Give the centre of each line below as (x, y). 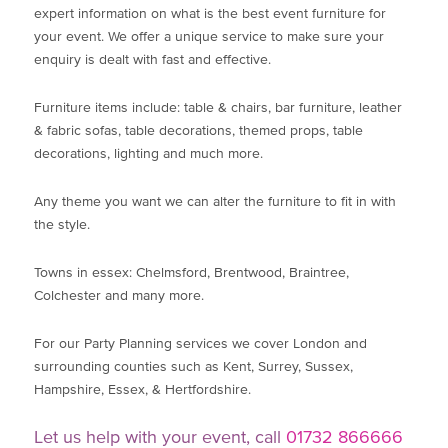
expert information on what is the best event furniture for (210, 14)
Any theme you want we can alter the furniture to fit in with (215, 202)
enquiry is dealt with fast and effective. (153, 60)
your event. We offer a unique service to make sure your (209, 37)
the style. (62, 225)
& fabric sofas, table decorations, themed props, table (199, 131)
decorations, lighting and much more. (149, 154)
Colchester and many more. (119, 296)
